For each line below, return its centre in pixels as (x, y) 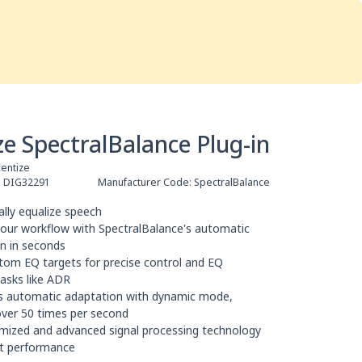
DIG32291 (27, 182)
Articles (152, 22)
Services (56, 22)
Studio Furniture (76, 60)
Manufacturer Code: (146, 182)
